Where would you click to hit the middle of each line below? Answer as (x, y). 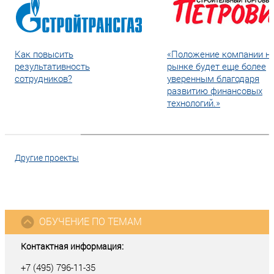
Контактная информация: (72, 246)
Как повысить (44, 54)
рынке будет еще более (217, 66)
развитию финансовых (215, 91)
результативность (52, 66)
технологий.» (194, 103)
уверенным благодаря (213, 78)
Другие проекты (47, 157)
